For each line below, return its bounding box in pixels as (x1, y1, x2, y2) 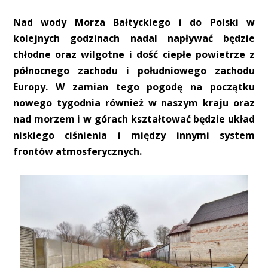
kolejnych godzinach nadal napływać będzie (13, 32, 255, 45)
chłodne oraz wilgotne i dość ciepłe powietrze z (13, 48, 255, 62)
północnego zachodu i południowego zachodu (13, 64, 255, 78)
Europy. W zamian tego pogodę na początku (13, 80, 255, 94)
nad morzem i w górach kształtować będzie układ (13, 112, 255, 126)
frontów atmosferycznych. (13, 145, 142, 159)
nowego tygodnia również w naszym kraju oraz (13, 96, 255, 110)
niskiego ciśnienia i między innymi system (13, 129, 255, 142)
